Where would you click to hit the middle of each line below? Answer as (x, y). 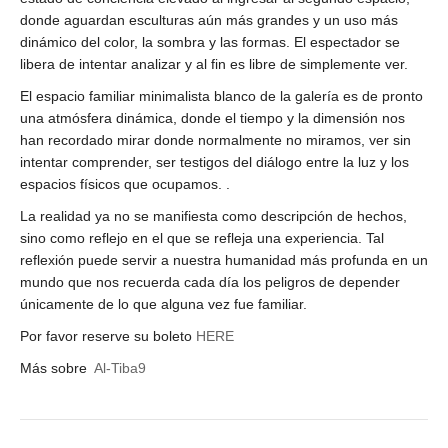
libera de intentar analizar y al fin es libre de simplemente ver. (214, 63)
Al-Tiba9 (120, 367)
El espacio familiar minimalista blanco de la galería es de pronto (221, 95)
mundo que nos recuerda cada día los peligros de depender (210, 281)
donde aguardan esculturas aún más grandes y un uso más (209, 19)
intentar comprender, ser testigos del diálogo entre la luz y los (214, 161)
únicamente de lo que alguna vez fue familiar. (163, 303)
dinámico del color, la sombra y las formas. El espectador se (210, 41)
